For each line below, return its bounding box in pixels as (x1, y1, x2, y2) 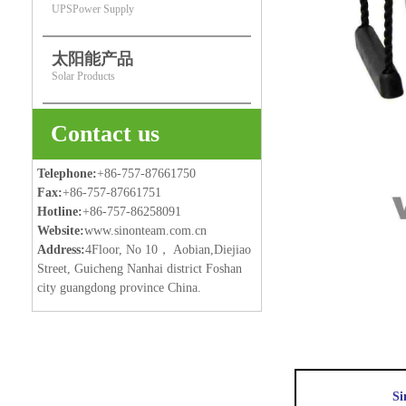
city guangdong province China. (37, 281, 201, 295)
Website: (37, 224, 84, 237)
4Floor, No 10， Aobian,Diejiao (85, 243, 251, 256)
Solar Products (52, 70, 115, 82)
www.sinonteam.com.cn (84, 224, 207, 237)
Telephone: (37, 167, 97, 180)
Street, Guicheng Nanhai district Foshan (37, 262, 242, 275)
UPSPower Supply (52, 3, 134, 15)
